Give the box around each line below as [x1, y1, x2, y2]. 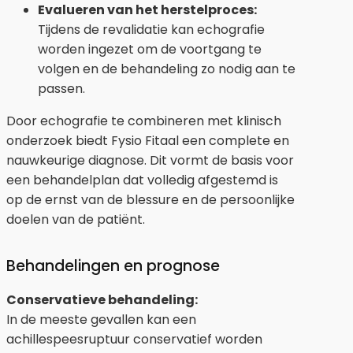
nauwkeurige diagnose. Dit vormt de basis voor [6, 150, 294, 169]
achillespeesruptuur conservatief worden [6, 329, 262, 348]
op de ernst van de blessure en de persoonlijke [6, 190, 295, 209]
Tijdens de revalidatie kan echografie [38, 20, 265, 39]
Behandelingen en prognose [6, 255, 220, 277]
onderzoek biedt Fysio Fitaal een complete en [6, 131, 289, 150]
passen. [38, 79, 85, 98]
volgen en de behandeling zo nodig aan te [38, 59, 295, 78]
